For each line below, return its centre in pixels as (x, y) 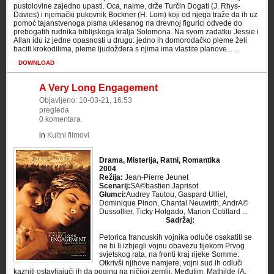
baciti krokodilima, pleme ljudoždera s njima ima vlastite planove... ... (127, 49)
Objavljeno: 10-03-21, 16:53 (86, 100)
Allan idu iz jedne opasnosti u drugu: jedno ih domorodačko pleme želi (130, 40)
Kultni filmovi (68, 135)
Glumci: (113, 194)
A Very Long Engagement (98, 88)
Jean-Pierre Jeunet (156, 177)
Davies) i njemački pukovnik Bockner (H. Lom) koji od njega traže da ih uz (135, 15)
